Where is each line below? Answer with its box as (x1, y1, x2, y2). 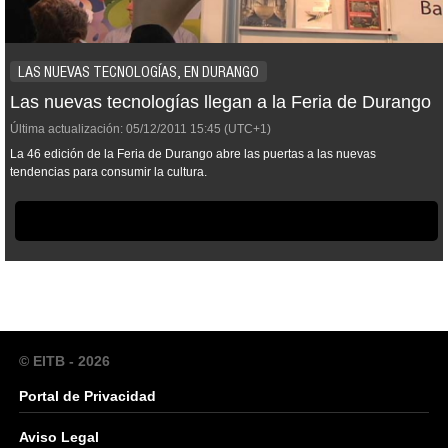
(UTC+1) (221, 122, 271, 137)
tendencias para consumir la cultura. (10, 165, 207, 180)
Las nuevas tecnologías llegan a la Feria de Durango (10, 92, 431, 113)
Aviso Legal (19, 429, 99, 446)
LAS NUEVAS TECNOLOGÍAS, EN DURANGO (18, 63, 259, 82)
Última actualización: (10, 122, 123, 137)
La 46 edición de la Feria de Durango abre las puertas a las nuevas (10, 147, 376, 162)
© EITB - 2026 (19, 353, 110, 370)
